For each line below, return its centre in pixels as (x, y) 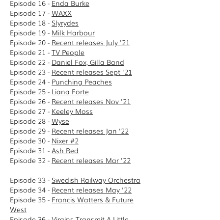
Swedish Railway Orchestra (96, 180)
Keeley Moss (72, 111)
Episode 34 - (31, 190)
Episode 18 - (31, 23)
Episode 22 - (31, 62)
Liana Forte (70, 91)
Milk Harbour (73, 32)
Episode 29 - (31, 131)
